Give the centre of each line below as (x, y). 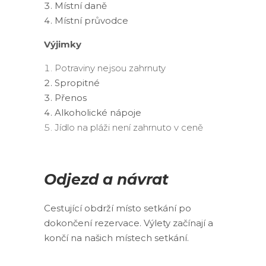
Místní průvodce (91, 20)
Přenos (71, 98)
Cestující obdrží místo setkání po (118, 208)
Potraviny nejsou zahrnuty (110, 68)
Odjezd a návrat (107, 179)
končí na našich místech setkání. (116, 238)
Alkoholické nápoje (98, 113)
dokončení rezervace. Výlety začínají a (129, 223)
